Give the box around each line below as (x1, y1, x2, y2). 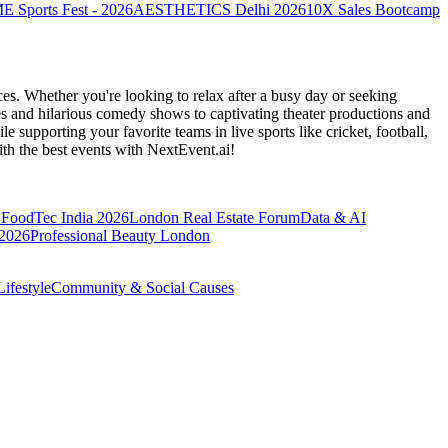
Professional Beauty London (30, 226, 210, 244)
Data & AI (300, 208, 366, 226)
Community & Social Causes (51, 278, 234, 296)
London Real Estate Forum (129, 208, 300, 226)
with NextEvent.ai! (115, 140, 235, 158)
